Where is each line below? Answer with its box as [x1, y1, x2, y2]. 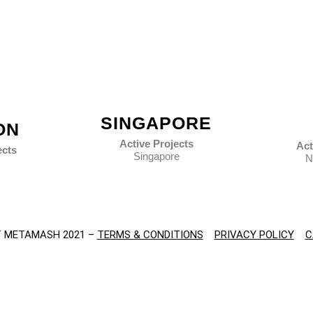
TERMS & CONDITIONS [96, 228, 203, 241]
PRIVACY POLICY [214, 228, 294, 241]
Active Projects [119, 137, 194, 150]
